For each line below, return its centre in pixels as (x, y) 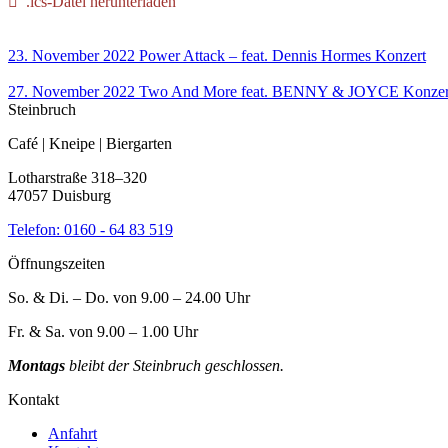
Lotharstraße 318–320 (77, 177)
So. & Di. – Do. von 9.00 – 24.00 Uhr (129, 297)
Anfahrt (72, 433)
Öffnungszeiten (56, 263)
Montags (36, 365)
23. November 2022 (71, 55)
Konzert (400, 55)
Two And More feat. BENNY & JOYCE (269, 91)
